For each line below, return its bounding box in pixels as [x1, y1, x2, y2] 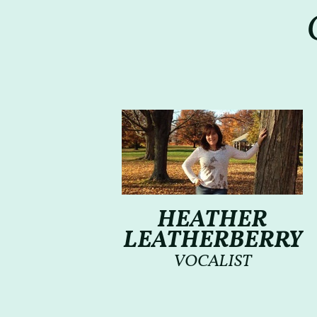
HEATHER [157, 204, 267, 237]
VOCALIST [173, 249, 251, 274]
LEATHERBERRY [122, 224, 302, 258]
